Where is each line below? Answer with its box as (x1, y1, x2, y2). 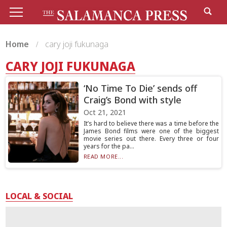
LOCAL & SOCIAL (6, 191, 73, 202)
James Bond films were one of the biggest (83, 127, 219, 135)
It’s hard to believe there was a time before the (83, 119, 219, 128)
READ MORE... (83, 153, 124, 160)
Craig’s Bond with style (83, 94, 181, 106)
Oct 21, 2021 (83, 107, 126, 117)
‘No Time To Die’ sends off (83, 82, 197, 94)
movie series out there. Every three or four (83, 134, 219, 143)
